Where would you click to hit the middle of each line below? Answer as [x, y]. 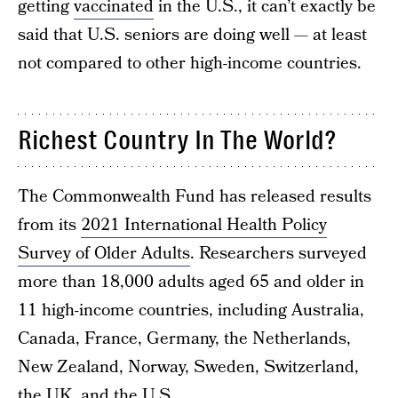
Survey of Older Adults [104, 254]
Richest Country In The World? [177, 140]
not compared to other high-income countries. [190, 64]
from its [49, 225]
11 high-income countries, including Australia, [191, 310]
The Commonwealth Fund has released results [195, 197]
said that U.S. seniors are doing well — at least [192, 35]
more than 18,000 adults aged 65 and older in [191, 282]
